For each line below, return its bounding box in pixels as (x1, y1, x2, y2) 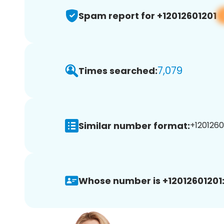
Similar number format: (78, 119, 190, 132)
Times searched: (78, 64, 157, 77)
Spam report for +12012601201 (78, 9, 216, 22)
